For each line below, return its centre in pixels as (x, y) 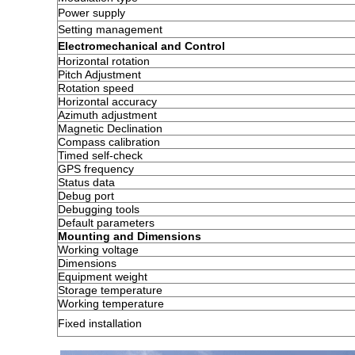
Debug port (86, 196)
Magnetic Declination (110, 128)
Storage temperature (110, 290)
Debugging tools (99, 209)
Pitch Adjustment (99, 74)
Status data (86, 182)
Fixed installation (100, 323)
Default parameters (106, 223)
